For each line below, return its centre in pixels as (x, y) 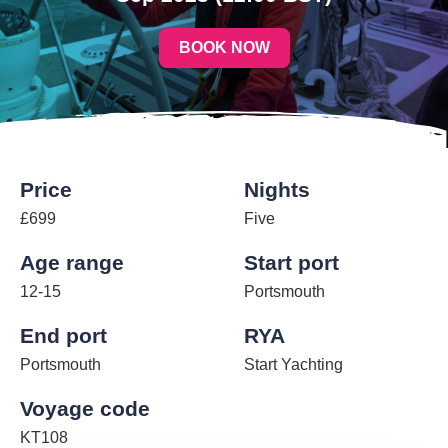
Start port (291, 263)
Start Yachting (293, 365)
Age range (72, 263)
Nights (277, 190)
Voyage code (85, 409)
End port (63, 336)
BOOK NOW (224, 48)
